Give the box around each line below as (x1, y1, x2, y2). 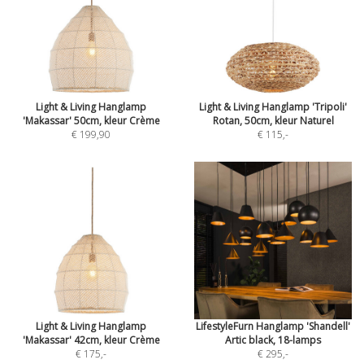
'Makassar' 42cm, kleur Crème (22, 333, 160, 347)
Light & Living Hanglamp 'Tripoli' (199, 100, 347, 114)
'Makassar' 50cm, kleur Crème (22, 114, 160, 128)
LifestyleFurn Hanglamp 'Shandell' (196, 319, 350, 333)
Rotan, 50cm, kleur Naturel (212, 114, 334, 128)
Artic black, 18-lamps (225, 333, 321, 347)
